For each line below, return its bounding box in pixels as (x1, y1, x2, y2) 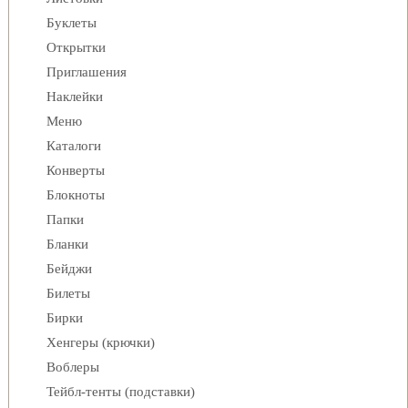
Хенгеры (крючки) (46, 335, 155, 350)
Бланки (46, 237, 88, 251)
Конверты (46, 163, 105, 178)
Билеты (46, 286, 90, 301)
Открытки (46, 40, 106, 55)
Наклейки (46, 89, 103, 104)
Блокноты (46, 188, 105, 202)
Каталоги (46, 138, 101, 153)
